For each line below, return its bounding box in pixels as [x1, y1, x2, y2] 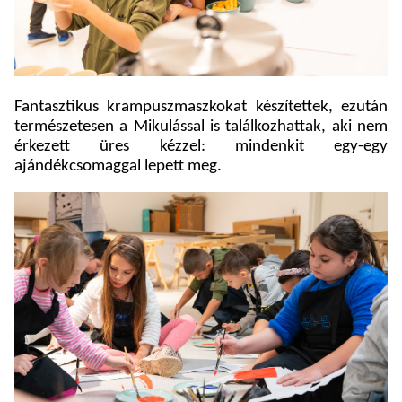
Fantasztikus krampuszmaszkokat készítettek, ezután [14, 98, 388, 116]
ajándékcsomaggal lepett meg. [14, 157, 225, 175]
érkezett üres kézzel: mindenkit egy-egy [14, 137, 388, 155]
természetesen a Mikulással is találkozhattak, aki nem [14, 118, 388, 135]
